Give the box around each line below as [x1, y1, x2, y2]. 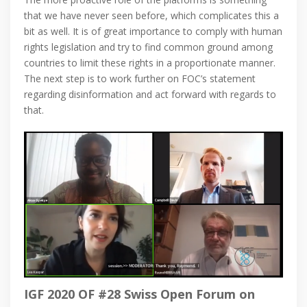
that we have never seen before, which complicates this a [24, 8, 279, 22]
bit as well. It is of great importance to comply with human [24, 24, 282, 38]
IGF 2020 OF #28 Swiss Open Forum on [24, 285, 255, 302]
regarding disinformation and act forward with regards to [24, 87, 276, 101]
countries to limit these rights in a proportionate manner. [24, 56, 275, 69]
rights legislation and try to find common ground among [24, 40, 273, 53]
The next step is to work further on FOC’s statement [24, 71, 256, 85]
